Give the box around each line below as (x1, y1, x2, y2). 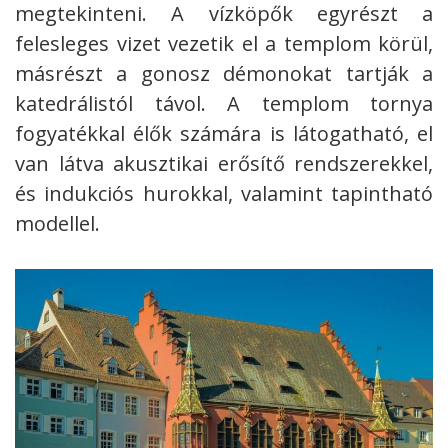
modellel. (15, 210, 100, 238)
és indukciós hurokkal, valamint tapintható (15, 180, 433, 208)
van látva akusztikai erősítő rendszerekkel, (15, 150, 433, 178)
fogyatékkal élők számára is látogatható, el (15, 120, 433, 148)
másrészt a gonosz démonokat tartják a (15, 60, 433, 88)
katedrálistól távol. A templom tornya (15, 90, 433, 118)
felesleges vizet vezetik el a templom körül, (15, 30, 433, 58)
